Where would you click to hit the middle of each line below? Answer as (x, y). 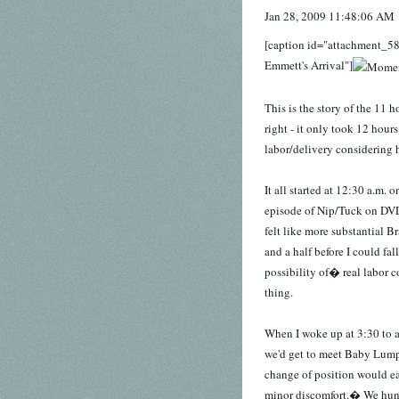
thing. (279, 292)
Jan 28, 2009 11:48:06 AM (330, 16)
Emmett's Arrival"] (309, 65)
